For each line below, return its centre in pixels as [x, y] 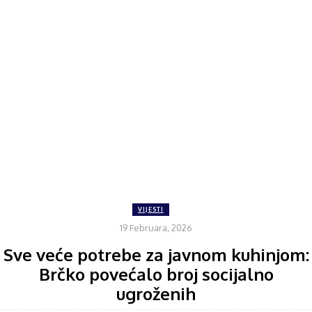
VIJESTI [151, 209]
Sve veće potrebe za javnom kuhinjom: [156, 254]
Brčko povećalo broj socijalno [156, 274]
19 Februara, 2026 [156, 227]
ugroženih [156, 293]
